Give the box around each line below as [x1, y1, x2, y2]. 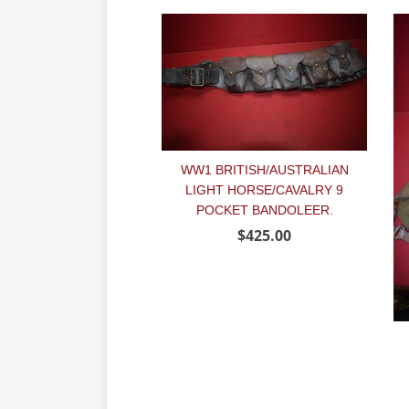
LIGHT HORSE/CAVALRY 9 [185, 182, 343, 197]
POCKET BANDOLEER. [195, 202, 333, 217]
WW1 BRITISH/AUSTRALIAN [180, 162, 349, 177]
